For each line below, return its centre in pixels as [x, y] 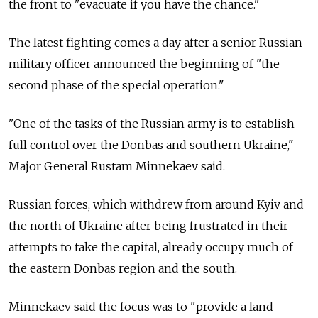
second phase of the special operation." [116, 85]
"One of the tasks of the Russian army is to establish [152, 123]
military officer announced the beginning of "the [144, 64]
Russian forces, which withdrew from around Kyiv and [156, 204]
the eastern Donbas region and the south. [123, 268]
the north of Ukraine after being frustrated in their [148, 225]
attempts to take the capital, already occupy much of [151, 247]
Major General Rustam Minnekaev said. [117, 166]
